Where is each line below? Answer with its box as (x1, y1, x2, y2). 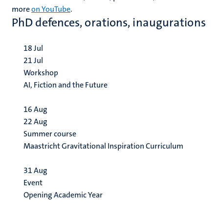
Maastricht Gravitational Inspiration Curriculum (23, 141, 183, 151)
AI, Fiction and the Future (23, 80, 108, 90)
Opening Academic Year (23, 190, 103, 200)
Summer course (23, 129, 76, 139)
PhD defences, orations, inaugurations (12, 15, 206, 30)
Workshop (23, 67, 58, 78)
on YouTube (31, 4, 70, 14)
